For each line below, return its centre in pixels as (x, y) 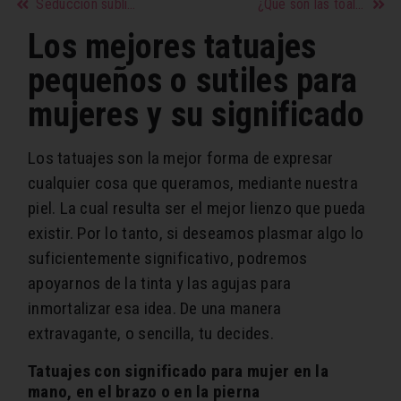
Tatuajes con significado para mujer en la (178, 371)
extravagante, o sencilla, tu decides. (151, 334)
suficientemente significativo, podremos (168, 259)
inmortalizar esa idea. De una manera (155, 309)
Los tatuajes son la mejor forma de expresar (181, 158)
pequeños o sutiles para (193, 81)
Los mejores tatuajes (172, 47)
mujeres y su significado (196, 115)
